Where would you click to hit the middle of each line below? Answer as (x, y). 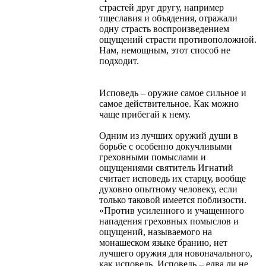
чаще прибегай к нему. (145, 114)
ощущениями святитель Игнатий (166, 167)
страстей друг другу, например (161, 7)
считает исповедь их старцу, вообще (172, 178)
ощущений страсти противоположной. (178, 39)
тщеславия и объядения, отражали (168, 18)
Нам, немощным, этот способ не (165, 50)
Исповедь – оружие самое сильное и (173, 93)
